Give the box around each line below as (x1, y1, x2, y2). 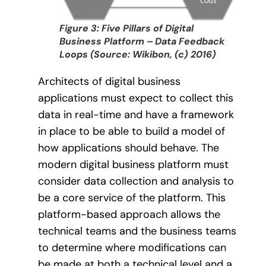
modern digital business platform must (38, 157, 229, 172)
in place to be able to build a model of (38, 124, 225, 139)
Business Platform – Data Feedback (59, 35, 224, 48)
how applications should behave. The (38, 141, 219, 156)
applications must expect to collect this (38, 91, 233, 106)
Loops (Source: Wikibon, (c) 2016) (59, 48, 216, 61)
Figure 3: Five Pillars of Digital (59, 22, 194, 35)
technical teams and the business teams (38, 224, 236, 239)
